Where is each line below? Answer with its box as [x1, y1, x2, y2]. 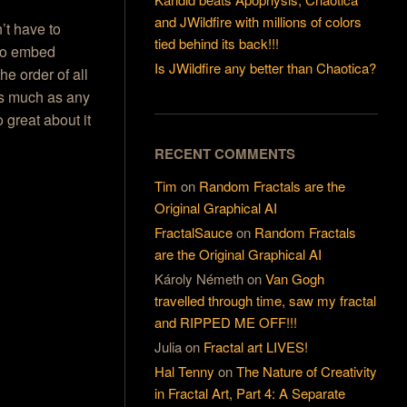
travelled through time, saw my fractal [154, 290, 377, 310]
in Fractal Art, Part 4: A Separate [154, 382, 346, 402]
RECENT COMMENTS [154, 143, 296, 164]
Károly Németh [154, 268, 244, 288]
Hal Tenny [154, 361, 215, 381]
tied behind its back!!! [154, 34, 280, 54]
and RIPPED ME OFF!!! [154, 312, 298, 332]
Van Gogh [265, 268, 325, 288]
